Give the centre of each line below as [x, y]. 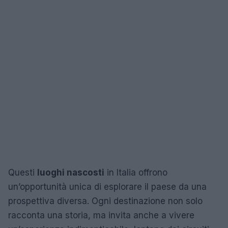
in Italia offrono [136, 172]
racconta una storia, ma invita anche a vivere [101, 215]
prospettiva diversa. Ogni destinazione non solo [105, 201]
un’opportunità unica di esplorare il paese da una [107, 187]
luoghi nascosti [71, 172]
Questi [23, 172]
